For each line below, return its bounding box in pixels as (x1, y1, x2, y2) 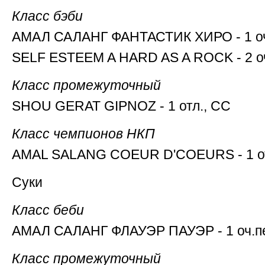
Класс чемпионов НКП (12, 126, 155, 141)
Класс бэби (12, 8, 83, 24)
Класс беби (12, 202, 84, 218)
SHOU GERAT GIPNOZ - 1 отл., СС (12, 98, 231, 114)
